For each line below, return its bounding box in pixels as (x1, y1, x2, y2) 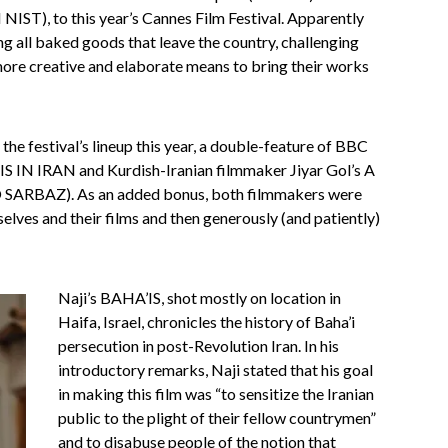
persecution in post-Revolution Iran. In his (58, 336, 339, 355)
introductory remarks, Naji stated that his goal (58, 360, 373, 379)
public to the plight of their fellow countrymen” (58, 408, 376, 427)
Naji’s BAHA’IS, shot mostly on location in (58, 288, 341, 307)
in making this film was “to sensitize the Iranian (58, 384, 374, 403)
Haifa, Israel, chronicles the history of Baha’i (58, 312, 355, 331)
